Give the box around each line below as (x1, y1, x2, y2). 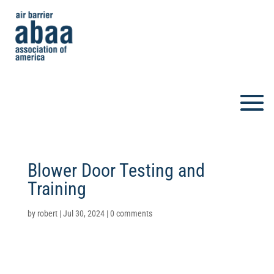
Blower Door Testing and (27, 160, 205, 182)
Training (27, 178, 86, 200)
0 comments (109, 209, 152, 219)
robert (37, 209, 57, 219)
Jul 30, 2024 (62, 209, 105, 219)
